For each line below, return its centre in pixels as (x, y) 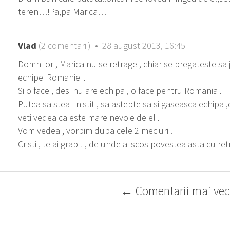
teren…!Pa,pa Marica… (62, 12)
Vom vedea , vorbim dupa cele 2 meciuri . (95, 131)
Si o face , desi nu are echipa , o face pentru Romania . (120, 91)
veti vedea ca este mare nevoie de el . (89, 117)
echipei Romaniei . (52, 77)
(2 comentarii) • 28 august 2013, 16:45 (111, 45)
